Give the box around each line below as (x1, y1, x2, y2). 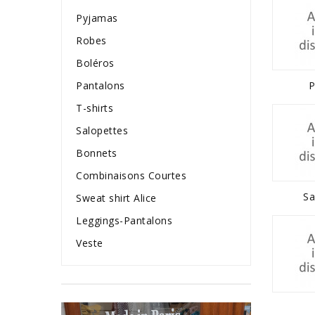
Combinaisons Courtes (76, 169, 186, 182)
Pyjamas (76, 11, 118, 25)
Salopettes (76, 124, 128, 137)
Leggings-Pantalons (76, 214, 172, 227)
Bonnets (76, 146, 117, 160)
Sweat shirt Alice (76, 191, 157, 205)
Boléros (76, 56, 115, 70)
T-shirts (76, 101, 113, 115)
